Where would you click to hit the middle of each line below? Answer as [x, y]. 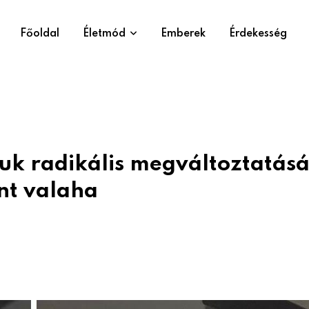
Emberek [183, 34]
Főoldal [40, 34]
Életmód [104, 34]
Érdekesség [258, 34]
